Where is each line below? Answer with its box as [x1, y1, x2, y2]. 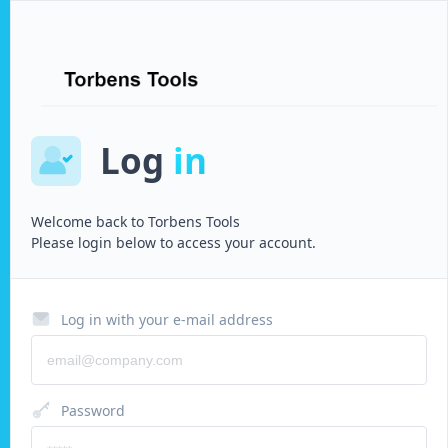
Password [61, 401, 125, 420]
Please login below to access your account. [31, 233, 316, 252]
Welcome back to [31, 212, 144, 231]
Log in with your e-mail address [61, 310, 273, 329]
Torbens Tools [144, 212, 240, 231]
